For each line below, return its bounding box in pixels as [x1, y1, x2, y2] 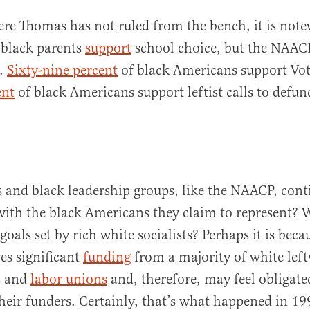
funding [83, 248, 131, 266]
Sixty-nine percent [7, 62, 118, 80]
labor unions [30, 271, 107, 289]
